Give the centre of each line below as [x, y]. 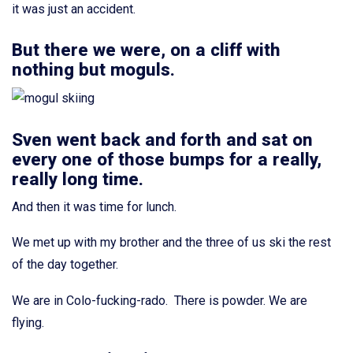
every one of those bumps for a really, [167, 159]
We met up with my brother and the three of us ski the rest [171, 243]
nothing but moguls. [93, 70]
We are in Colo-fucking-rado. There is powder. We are [160, 300]
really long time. [78, 178]
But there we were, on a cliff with [146, 50]
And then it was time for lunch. [94, 206]
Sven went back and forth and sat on [162, 139]
